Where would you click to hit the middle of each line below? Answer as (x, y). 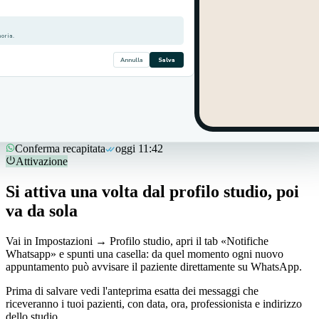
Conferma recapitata (60, 148)
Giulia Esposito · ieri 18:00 (164, 135)
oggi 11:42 (139, 148)
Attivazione (42, 161)
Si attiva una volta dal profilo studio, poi (152, 191)
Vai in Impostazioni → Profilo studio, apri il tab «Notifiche (137, 241)
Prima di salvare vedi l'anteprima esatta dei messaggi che (132, 291)
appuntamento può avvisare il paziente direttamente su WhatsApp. (154, 266)
